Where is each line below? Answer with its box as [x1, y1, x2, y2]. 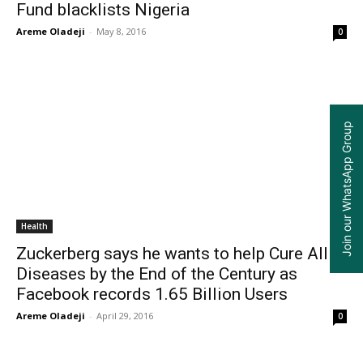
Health [21, 220, 48, 233]
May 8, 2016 [96, 25, 146, 38]
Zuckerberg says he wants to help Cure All [16, 244, 328, 264]
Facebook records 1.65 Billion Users [16, 284, 288, 305]
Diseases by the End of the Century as [16, 264, 297, 284]
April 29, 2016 [96, 310, 153, 322]
